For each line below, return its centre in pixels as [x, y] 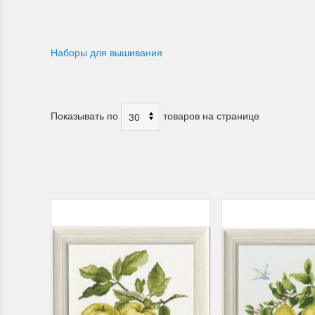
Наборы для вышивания [107, 52]
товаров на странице [210, 115]
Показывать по [86, 115]
